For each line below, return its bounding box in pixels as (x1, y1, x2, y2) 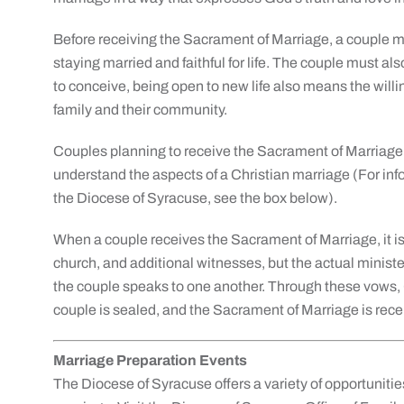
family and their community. (53, 102, 228, 117)
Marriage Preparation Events (53, 353, 248, 368)
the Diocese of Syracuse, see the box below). (53, 190, 338, 206)
